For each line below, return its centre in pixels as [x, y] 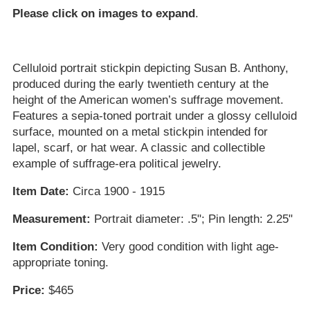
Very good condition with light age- [188, 247]
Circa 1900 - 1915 [117, 191]
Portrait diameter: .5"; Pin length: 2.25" [191, 219]
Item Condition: [55, 247]
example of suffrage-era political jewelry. [117, 164]
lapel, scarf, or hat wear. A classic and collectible [138, 148]
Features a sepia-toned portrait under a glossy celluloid [154, 116]
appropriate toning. [60, 263]
